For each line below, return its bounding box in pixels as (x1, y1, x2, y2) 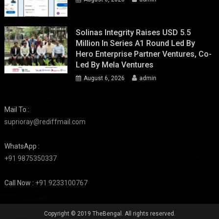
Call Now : (4, 178, 36, 187)
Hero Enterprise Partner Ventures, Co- (76, 49, 212, 59)
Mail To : (4, 105, 30, 113)
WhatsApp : (4, 142, 40, 150)
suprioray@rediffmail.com (4, 117, 86, 126)
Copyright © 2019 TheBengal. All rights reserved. (44, 210, 175, 217)
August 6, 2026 (84, 74, 125, 82)
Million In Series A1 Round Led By (76, 38, 196, 48)
